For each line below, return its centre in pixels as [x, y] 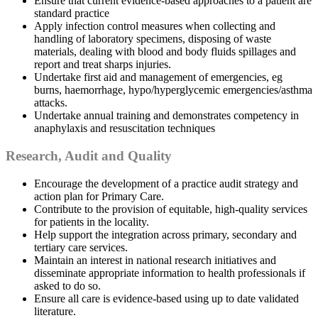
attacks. [51, 103]
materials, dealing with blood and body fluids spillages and [165, 52]
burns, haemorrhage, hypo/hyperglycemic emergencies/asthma [173, 90]
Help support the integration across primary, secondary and [165, 234]
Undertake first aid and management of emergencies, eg [158, 77]
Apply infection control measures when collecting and [155, 26]
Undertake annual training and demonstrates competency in [166, 116]
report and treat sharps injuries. [103, 65]
